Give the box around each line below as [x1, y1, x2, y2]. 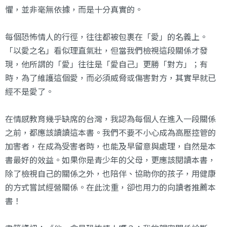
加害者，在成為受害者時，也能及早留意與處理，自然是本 [5, 140, 216, 152]
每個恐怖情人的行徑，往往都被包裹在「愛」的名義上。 [5, 31, 208, 43]
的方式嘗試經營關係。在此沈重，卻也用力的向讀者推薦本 [5, 181, 216, 193]
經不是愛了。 [5, 86, 54, 97]
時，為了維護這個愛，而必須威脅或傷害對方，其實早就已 [5, 72, 216, 84]
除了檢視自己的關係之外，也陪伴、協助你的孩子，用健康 [5, 168, 216, 179]
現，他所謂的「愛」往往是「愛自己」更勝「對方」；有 [5, 58, 208, 70]
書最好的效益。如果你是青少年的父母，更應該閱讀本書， [5, 154, 216, 166]
